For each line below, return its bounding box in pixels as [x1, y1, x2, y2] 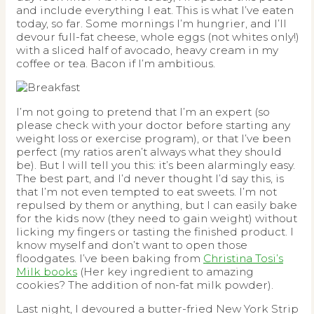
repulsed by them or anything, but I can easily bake [16, 198, 297, 212]
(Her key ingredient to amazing [77, 264, 254, 278]
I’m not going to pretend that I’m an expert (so [16, 104, 270, 118]
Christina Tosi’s [203, 251, 283, 265]
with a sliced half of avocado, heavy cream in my [16, 43, 278, 57]
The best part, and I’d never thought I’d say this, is [16, 171, 284, 185]
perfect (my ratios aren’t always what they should [16, 144, 282, 158]
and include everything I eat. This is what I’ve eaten [16, 3, 294, 17]
